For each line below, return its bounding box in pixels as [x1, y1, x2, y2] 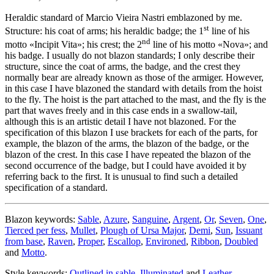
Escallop [108, 236, 141, 247]
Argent [172, 214, 199, 225]
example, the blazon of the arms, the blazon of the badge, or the [5, 138, 249, 149]
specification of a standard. [5, 182, 108, 193]
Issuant [235, 225, 262, 236]
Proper [78, 236, 103, 247]
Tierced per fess [5, 225, 65, 236]
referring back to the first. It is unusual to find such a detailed [5, 171, 238, 182]
